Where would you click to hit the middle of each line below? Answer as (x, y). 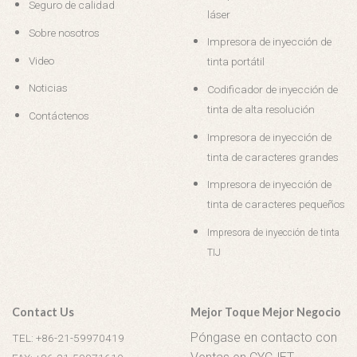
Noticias (48, 88)
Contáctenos (59, 115)
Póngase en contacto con (264, 338)
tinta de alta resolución (261, 109)
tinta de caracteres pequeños (276, 204)
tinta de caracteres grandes (273, 157)
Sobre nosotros (64, 32)
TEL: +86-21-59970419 (72, 338)
